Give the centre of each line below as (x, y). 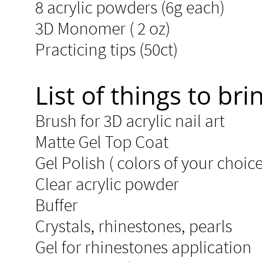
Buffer (56, 205)
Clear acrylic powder (107, 184)
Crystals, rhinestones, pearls (134, 226)
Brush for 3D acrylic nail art (130, 120)
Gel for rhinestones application (143, 247)
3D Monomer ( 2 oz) (103, 28)
